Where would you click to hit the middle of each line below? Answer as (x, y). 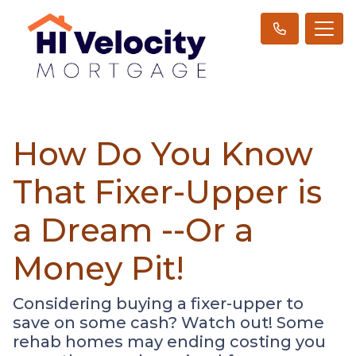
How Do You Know (163, 153)
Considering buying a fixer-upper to (158, 303)
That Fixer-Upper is (167, 192)
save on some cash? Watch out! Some (168, 322)
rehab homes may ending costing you (169, 341)
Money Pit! (99, 268)
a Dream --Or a (133, 230)
